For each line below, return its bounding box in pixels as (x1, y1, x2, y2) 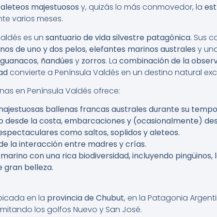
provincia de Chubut (47, 192, 124, 203)
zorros (81, 55, 106, 66)
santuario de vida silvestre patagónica (46, 31, 190, 43)
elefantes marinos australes (89, 43, 196, 55)
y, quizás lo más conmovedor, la (79, 1, 204, 13)
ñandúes (41, 55, 73, 66)
